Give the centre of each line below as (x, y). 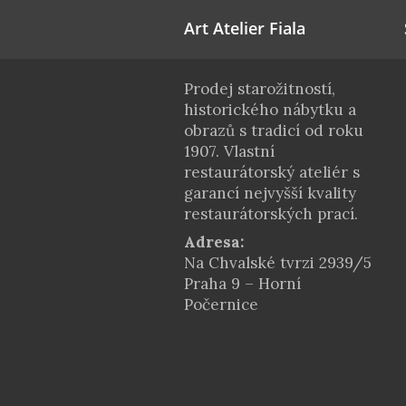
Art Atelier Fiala (244, 28)
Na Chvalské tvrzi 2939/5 (277, 263)
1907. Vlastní (229, 151)
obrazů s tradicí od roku (273, 130)
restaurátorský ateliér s (271, 172)
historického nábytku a (270, 110)
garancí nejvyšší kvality (270, 193)
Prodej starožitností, (259, 89)
